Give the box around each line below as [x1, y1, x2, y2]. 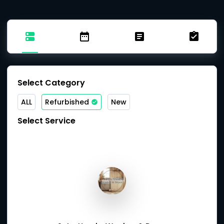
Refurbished [45, 97, 89, 107]
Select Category [17, 77, 85, 88]
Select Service [17, 115, 75, 126]
